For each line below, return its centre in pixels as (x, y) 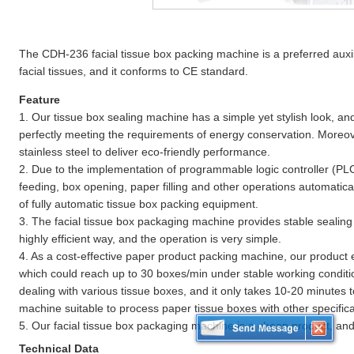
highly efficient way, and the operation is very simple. (150, 239)
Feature (39, 100)
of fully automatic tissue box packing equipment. (138, 204)
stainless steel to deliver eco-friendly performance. (144, 152)
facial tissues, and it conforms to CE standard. (133, 71)
